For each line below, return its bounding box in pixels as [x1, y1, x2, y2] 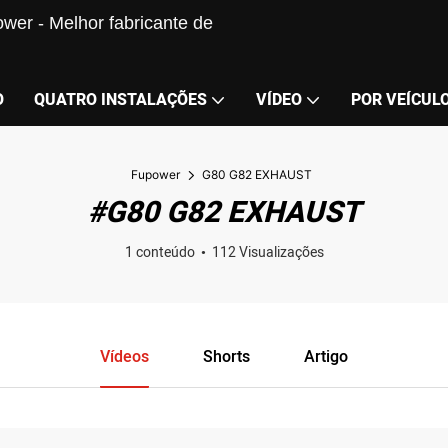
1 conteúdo [124, 242, 195, 263]
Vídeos [100, 345, 150, 369]
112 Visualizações [211, 242, 324, 263]
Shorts [203, 345, 250, 369]
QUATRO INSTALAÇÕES [34, 88, 207, 112]
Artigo [303, 345, 348, 369]
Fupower [131, 167, 180, 182]
